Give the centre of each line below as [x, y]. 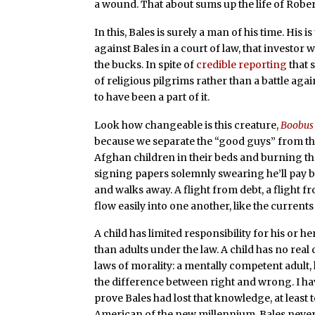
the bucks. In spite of [146, 64]
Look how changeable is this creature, [188, 125]
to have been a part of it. [152, 97]
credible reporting [242, 64]
